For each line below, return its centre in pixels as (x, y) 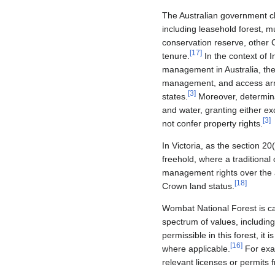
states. (175, 96)
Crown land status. (198, 186)
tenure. (176, 56)
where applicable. (196, 248)
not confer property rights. (212, 123)
